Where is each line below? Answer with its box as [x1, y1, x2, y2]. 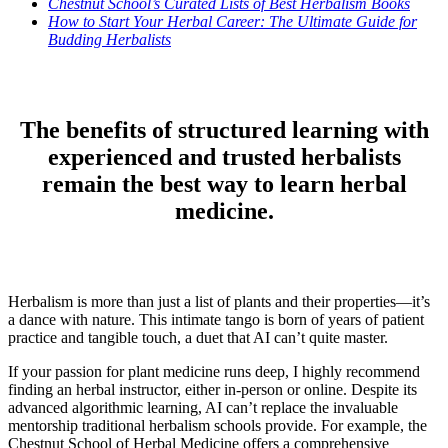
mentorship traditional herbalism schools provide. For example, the [8, 417, 427, 435]
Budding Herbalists [48, 31, 171, 49]
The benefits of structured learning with [19, 117, 429, 144]
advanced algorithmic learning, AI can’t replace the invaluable [8, 399, 398, 417]
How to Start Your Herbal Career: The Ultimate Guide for [48, 13, 417, 31]
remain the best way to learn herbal [41, 171, 407, 198]
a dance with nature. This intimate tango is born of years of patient [8, 311, 424, 329]
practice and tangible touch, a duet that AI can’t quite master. [8, 329, 388, 347]
